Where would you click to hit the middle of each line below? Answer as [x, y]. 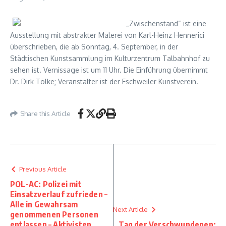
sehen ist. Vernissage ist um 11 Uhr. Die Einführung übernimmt [109, 70]
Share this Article [45, 113]
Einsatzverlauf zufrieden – [59, 194]
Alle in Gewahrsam [44, 204]
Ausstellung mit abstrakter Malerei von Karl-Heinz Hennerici [107, 35]
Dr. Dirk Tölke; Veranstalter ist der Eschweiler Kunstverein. [104, 81]
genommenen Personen [54, 214]
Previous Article [43, 169]
